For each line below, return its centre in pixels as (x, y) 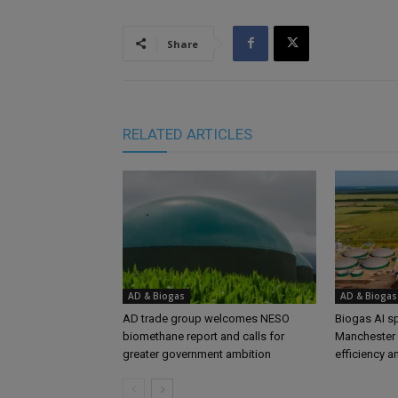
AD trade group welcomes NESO (206, 318)
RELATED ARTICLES (187, 134)
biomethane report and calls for (203, 336)
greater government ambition (197, 354)
